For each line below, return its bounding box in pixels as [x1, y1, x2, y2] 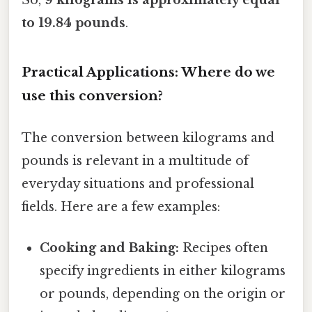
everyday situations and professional [22, 175, 254, 192]
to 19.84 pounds [22, 15, 125, 31]
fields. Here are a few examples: [22, 198, 220, 214]
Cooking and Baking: [40, 240, 180, 256]
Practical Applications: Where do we [22, 64, 275, 81]
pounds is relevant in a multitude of [22, 153, 249, 169]
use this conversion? [22, 88, 163, 104]
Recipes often [179, 240, 269, 256]
